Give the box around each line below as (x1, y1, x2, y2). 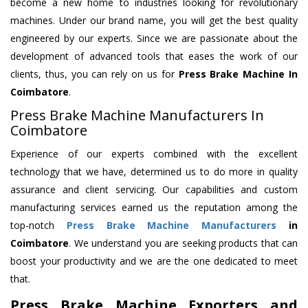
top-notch (10, 219, 67, 232)
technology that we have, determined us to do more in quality (10, 165, 298, 179)
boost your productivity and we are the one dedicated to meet (10, 254, 298, 268)
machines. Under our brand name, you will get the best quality (10, 14, 298, 27)
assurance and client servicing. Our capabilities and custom (10, 183, 298, 197)
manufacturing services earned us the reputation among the (10, 201, 298, 214)
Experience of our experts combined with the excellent (10, 147, 298, 161)
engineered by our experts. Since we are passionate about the (10, 32, 298, 45)
